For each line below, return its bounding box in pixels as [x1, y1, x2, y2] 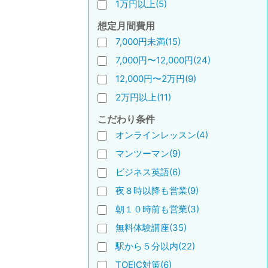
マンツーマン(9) [115, 148, 181, 159]
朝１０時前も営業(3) [115, 203, 199, 215]
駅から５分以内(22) [115, 240, 195, 252]
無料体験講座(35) [115, 222, 187, 233]
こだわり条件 [98, 113, 155, 125]
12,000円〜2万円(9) [115, 73, 196, 84]
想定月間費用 [98, 20, 155, 32]
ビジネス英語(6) [115, 166, 181, 178]
